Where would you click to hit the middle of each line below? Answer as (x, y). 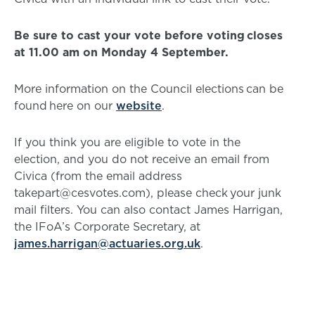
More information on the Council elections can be (149, 89)
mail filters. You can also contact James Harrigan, (148, 210)
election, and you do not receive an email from (142, 159)
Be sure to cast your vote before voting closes (148, 35)
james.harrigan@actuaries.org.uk (107, 243)
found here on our (65, 105)
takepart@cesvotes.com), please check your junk (148, 193)
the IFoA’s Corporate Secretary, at (107, 226)
